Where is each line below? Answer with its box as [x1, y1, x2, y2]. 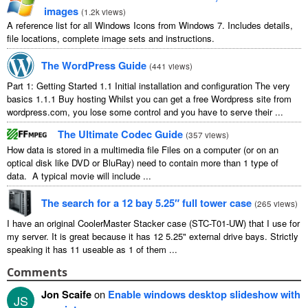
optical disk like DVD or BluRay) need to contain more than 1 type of [7, 155, 278, 169]
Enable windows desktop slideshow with [108, 286, 300, 302]
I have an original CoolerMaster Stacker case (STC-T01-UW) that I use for [7, 216, 300, 230]
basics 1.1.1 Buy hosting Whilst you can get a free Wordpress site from [7, 91, 291, 105]
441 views [152, 59, 190, 71]
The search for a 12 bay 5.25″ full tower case [41, 195, 252, 210]
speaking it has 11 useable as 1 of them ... [7, 242, 177, 256]
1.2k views [84, 5, 124, 17]
